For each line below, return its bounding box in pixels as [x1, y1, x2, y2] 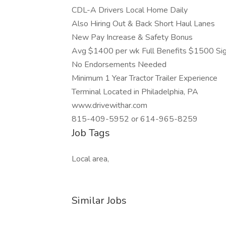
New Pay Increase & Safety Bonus [72, 32, 193, 43]
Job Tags [72, 126, 110, 140]
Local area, [72, 153, 109, 164]
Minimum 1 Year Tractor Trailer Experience [72, 73, 217, 84]
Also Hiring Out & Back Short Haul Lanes [72, 18, 215, 29]
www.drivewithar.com [72, 100, 147, 111]
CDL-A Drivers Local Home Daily [72, 5, 188, 16]
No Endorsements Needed [72, 59, 166, 70]
